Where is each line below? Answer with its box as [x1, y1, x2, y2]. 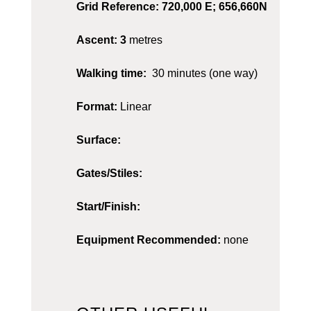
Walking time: [76, 67, 146, 80]
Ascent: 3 [76, 34, 126, 47]
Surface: [76, 134, 121, 146]
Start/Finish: [76, 201, 143, 213]
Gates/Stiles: [76, 167, 145, 180]
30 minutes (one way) [146, 67, 258, 80]
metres [126, 34, 162, 47]
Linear [119, 101, 151, 113]
